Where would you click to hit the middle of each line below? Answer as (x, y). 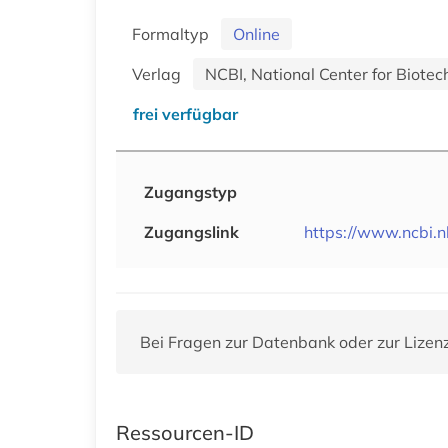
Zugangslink (191, 231)
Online (256, 33)
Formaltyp (174, 33)
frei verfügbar (185, 113)
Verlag (160, 73)
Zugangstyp (190, 191)
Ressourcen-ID (185, 432)
